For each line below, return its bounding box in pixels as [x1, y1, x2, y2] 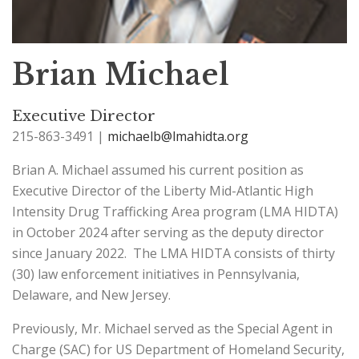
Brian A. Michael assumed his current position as [12, 160, 304, 179]
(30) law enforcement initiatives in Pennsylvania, [12, 264, 300, 283]
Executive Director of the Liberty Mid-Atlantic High [12, 181, 313, 200]
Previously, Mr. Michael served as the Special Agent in [12, 319, 333, 337]
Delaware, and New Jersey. [12, 285, 171, 304]
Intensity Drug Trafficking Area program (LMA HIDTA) [12, 202, 338, 220]
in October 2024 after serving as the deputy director [12, 223, 324, 241]
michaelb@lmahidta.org [107, 127, 248, 145]
